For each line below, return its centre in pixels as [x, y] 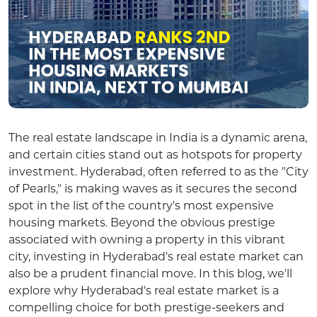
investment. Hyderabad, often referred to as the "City [158, 171]
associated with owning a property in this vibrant [147, 239]
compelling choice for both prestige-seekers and [146, 307]
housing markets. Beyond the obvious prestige [142, 222]
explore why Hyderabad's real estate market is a [144, 290]
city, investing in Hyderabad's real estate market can [156, 256]
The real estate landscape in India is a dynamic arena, [158, 137]
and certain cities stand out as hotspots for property [155, 154]
